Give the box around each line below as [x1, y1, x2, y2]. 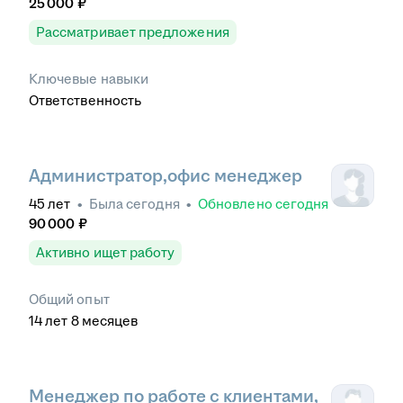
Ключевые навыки [29, 70, 149, 86]
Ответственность [29, 92, 142, 108]
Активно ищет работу [36, 244, 175, 260]
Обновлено [198, 195, 275, 211]
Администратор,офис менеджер [29, 166, 302, 185]
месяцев [81, 312, 139, 328]
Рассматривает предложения [36, 23, 229, 40]
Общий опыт [29, 291, 110, 307]
